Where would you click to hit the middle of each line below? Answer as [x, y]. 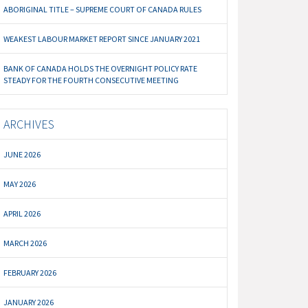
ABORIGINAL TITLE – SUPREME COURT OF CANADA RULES [103, 10]
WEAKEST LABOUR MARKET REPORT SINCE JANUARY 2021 [102, 39]
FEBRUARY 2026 [30, 273]
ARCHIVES [29, 124]
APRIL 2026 [22, 214]
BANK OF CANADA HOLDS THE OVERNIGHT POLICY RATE [101, 69]
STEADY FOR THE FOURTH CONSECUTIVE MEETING [91, 80]
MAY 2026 [20, 184]
